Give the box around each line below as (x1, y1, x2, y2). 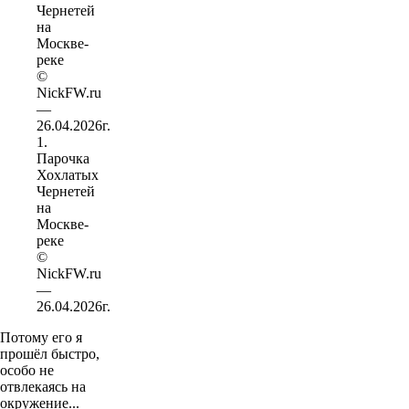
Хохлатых (37, 166, 99, 183)
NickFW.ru (37, 265, 101, 281)
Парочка (37, 150, 89, 166)
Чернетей (37, 183, 95, 199)
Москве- (37, 215, 89, 232)
